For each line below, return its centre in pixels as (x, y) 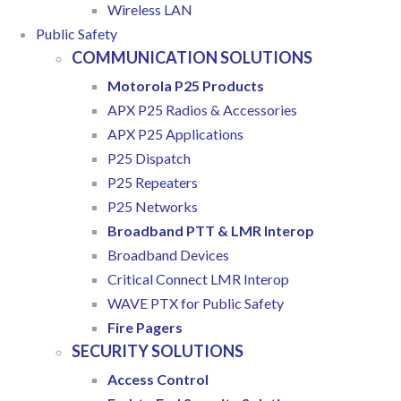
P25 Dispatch (149, 158)
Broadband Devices (168, 255)
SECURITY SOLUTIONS (158, 351)
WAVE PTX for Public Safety (196, 303)
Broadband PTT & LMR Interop (211, 231)
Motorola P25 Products (186, 86)
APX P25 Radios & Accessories (202, 110)
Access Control (158, 380)
